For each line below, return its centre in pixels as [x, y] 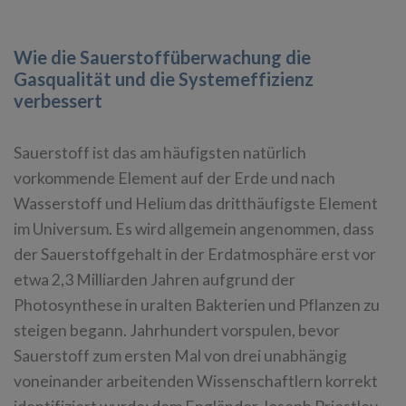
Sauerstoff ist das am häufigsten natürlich [160, 152]
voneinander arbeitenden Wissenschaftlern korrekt [196, 381]
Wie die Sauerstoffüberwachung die [162, 57]
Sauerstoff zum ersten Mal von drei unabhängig [180, 355]
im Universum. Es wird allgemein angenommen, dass [194, 228]
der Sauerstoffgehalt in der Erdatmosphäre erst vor [195, 254]
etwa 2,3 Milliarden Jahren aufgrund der [155, 279]
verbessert [58, 100]
